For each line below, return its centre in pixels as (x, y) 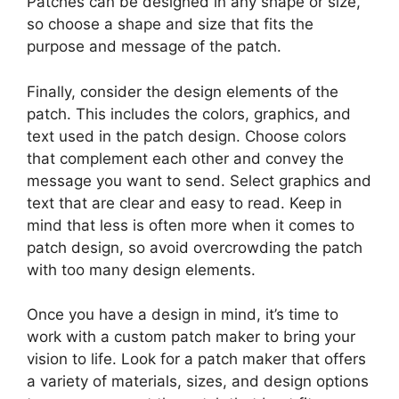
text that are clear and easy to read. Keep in (184, 203)
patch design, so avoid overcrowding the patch (195, 247)
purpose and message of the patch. (154, 47)
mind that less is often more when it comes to (191, 225)
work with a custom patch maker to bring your (191, 337)
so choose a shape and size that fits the (170, 24)
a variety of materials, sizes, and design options (198, 382)
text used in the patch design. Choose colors (187, 136)
